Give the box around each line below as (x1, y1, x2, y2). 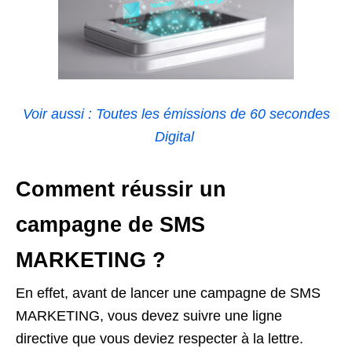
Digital (154, 128, 198, 145)
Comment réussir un (16, 177, 226, 201)
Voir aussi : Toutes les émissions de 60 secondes (22, 105, 330, 122)
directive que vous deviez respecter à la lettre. (16, 330, 303, 346)
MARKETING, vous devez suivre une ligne (16, 307, 282, 324)
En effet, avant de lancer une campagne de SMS (16, 284, 321, 301)
